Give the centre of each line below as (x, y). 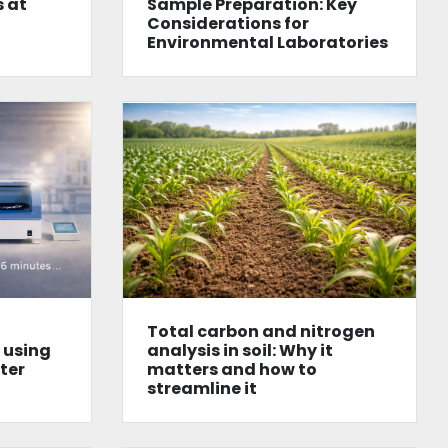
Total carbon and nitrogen (260, 331)
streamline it (201, 388)
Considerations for (227, 24)
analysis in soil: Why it (239, 350)
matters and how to (231, 369)
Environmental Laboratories (267, 43)
